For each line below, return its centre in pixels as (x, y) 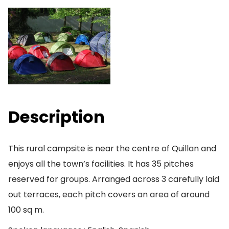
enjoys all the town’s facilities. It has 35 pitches (101, 164)
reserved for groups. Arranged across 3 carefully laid (114, 179)
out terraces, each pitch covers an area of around (109, 194)
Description (56, 117)
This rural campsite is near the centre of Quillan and (112, 148)
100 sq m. (26, 210)
